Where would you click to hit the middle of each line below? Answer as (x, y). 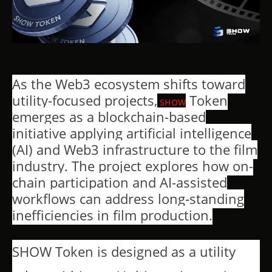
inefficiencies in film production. (112, 215)
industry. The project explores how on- (133, 166)
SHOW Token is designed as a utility (124, 251)
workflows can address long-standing (128, 199)
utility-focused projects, (85, 100)
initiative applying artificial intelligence (132, 133)
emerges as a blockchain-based (109, 117)
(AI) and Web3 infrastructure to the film (135, 149)
